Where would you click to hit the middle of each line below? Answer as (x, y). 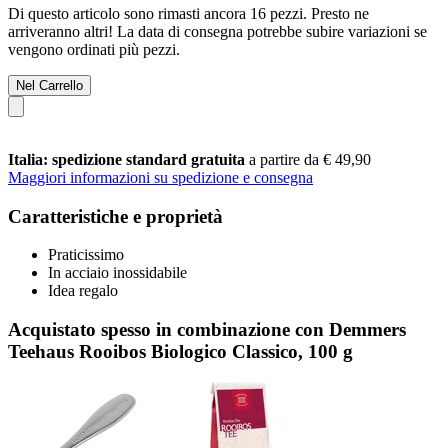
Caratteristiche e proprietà (115, 216)
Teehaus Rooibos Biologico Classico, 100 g (180, 351)
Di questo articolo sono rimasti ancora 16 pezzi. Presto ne (188, 13)
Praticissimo (86, 255)
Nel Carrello (49, 85)
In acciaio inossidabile (117, 273)
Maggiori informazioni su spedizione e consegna (160, 177)
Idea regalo (83, 291)
